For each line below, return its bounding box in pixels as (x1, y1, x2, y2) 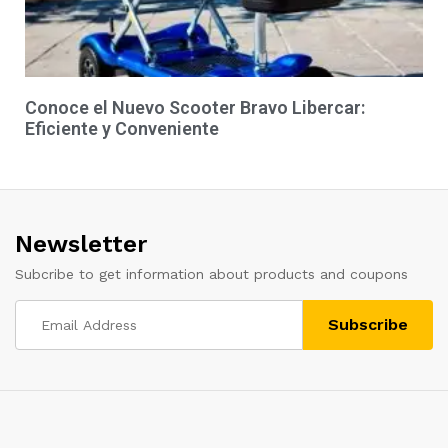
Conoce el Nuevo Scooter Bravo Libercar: (25, 96, 365, 118)
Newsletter (15, 229, 147, 258)
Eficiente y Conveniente (25, 117, 219, 139)
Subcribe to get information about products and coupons (15, 265, 408, 282)
